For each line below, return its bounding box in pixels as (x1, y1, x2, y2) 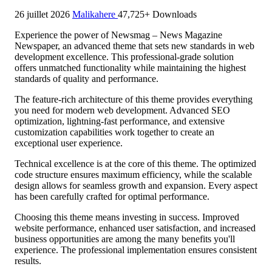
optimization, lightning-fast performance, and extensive (15, 115, 225, 126)
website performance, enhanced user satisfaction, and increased (15, 222, 256, 233)
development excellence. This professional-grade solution (15, 51, 234, 62)
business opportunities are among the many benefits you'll (15, 233, 235, 244)
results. (15, 255, 41, 266)
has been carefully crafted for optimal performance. (15, 191, 209, 202)
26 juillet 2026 (15, 8, 72, 19)
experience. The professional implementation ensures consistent (15, 244, 257, 255)
